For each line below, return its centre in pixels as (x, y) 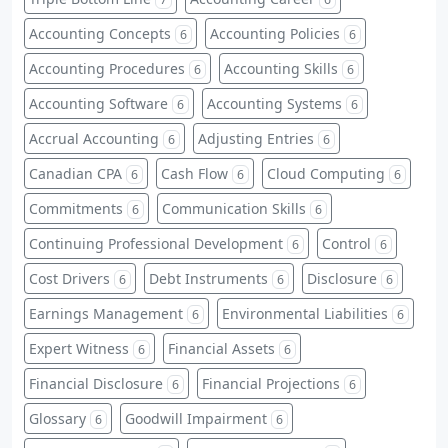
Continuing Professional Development (156, 243)
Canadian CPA (75, 173)
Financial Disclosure (96, 383)
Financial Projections (271, 383)
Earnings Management (106, 313)
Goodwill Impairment (196, 418)
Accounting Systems (274, 103)
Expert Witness (79, 348)
